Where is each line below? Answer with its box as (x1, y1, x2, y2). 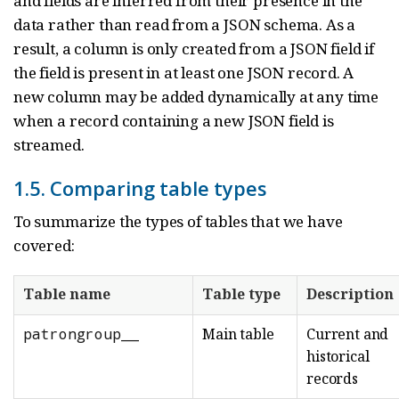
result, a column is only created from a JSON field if (13, 38, 374, 60)
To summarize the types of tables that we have (13, 211, 343, 232)
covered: (13, 235, 75, 256)
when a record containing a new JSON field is (13, 110, 334, 132)
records (306, 369, 358, 389)
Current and (306, 324, 389, 345)
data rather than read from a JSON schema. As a (13, 14, 356, 36)
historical (306, 346, 370, 367)
